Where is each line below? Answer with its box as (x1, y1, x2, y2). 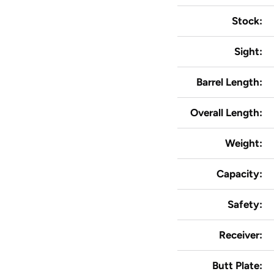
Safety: (228, 198, 265, 210)
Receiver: (219, 228, 265, 241)
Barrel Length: (196, 75, 265, 88)
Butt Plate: (212, 259, 265, 272)
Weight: (225, 136, 265, 149)
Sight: (234, 45, 265, 57)
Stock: (232, 14, 265, 27)
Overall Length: (190, 106, 265, 119)
